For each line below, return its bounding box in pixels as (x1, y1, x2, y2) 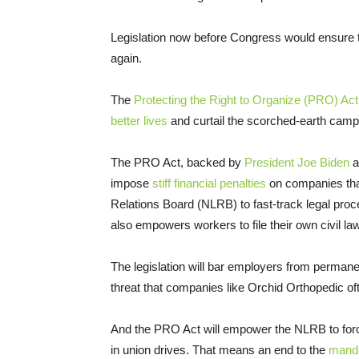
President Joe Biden (244, 155, 349, 170)
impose (111, 176, 152, 191)
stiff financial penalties (152, 176, 266, 191)
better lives (111, 114, 167, 128)
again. (111, 51, 142, 66)
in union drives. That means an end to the (111, 343, 329, 357)
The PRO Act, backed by (111, 155, 244, 170)
